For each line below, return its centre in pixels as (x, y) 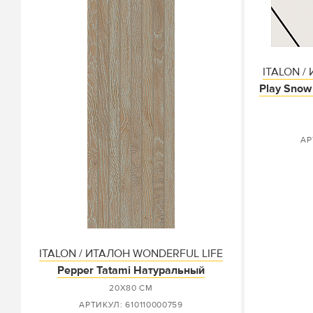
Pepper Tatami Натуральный (131, 270)
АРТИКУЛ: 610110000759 (131, 305)
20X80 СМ (131, 288)
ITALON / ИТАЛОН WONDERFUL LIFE (131, 254)
